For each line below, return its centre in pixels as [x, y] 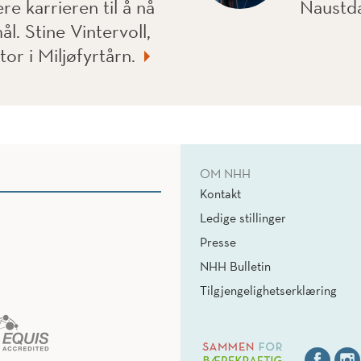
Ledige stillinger [243, 218]
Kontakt [220, 194]
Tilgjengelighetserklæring [268, 290]
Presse [218, 242]
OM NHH [225, 174]
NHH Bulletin [235, 266]
